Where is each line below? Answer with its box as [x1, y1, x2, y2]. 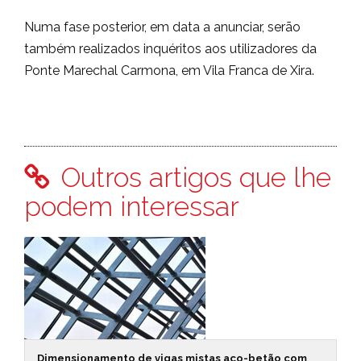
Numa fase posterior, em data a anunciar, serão [24, 19, 301, 35]
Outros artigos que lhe [54, 161, 331, 194]
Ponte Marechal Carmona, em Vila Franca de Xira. [24, 63, 314, 79]
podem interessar [24, 190, 239, 223]
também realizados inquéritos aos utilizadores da [24, 41, 317, 57]
